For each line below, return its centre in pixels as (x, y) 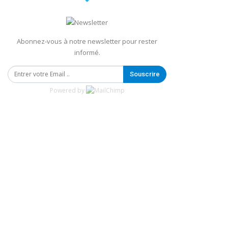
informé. (87, 52)
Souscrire (145, 74)
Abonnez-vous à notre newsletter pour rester (87, 41)
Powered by (68, 90)
